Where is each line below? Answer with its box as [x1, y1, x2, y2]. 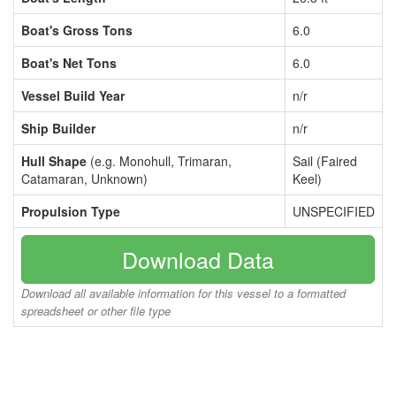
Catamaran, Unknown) [21, 170, 148, 187]
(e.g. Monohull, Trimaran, [87, 152, 232, 170]
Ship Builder [21, 119, 95, 137]
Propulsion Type [21, 202, 120, 220]
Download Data [122, 243, 274, 275]
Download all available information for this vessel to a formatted [21, 285, 346, 301]
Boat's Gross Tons [21, 21, 133, 39]
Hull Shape [21, 152, 87, 170]
